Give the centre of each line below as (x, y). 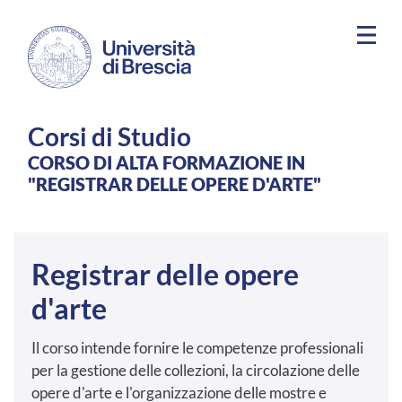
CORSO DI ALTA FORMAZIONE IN (166, 163)
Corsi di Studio (109, 137)
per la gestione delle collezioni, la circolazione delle (196, 371)
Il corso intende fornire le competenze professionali (197, 348)
